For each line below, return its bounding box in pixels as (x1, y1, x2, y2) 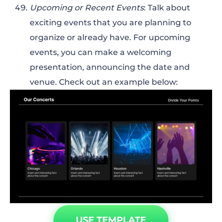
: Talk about (144, 2, 190, 12)
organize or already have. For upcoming (30, 32, 190, 42)
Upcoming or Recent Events (30, 2, 144, 12)
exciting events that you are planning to (30, 17, 191, 27)
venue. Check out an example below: (30, 77, 178, 87)
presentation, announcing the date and (30, 62, 190, 72)
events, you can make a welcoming (30, 47, 171, 57)
